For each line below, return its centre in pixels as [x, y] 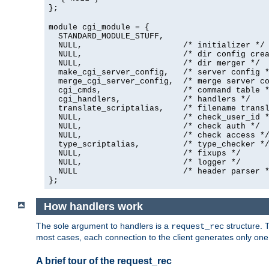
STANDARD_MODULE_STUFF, [106, 37]
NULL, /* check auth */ [154, 127]
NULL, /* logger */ [145, 163]
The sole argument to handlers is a [104, 226]
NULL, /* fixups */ [145, 154]
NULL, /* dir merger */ [154, 64]
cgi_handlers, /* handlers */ [150, 100]
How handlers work [93, 206]
